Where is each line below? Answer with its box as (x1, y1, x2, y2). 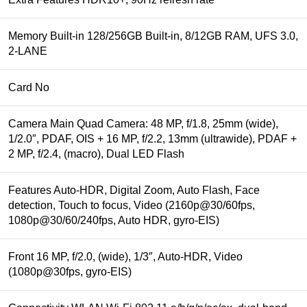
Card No (8, 82, 49, 94)
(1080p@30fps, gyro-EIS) (8, 266, 132, 278)
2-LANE (8, 45, 47, 58)
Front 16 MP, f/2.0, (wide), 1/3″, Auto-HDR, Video (8, 251, 243, 263)
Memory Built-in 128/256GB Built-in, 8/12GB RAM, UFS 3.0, (8, 30, 298, 42)
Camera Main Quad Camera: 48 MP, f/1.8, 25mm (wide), (8, 118, 278, 130)
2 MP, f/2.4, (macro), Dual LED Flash (8, 148, 184, 160)
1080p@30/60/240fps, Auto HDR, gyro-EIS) (8, 214, 219, 227)
